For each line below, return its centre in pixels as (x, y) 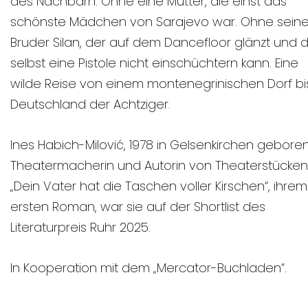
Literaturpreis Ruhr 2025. (82, 228)
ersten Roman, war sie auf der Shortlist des (138, 207)
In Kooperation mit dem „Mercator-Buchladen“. (152, 268)
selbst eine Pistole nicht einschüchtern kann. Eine (154, 63)
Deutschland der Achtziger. (90, 104)
